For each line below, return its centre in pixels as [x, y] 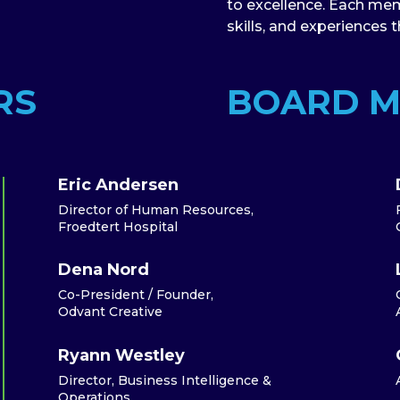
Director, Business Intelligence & [164, 380]
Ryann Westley [121, 355]
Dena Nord [103, 270]
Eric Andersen [118, 184]
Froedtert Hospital [117, 226]
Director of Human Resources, [155, 209]
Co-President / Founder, [135, 295]
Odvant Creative [110, 312]
